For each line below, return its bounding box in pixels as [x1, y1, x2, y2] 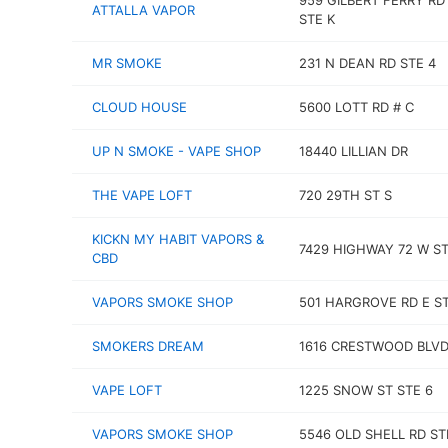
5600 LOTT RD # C [298, 99, 414, 115]
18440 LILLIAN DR [298, 143, 408, 159]
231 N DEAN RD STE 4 [298, 55, 436, 71]
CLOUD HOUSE [92, 99, 187, 115]
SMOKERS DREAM [92, 338, 204, 354]
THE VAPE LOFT [92, 187, 192, 203]
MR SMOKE [92, 55, 162, 71]
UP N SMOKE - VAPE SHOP [92, 143, 261, 159]
